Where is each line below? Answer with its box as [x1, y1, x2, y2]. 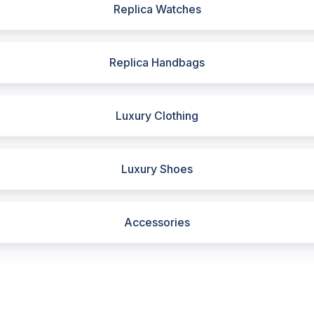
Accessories [124, 215, 190, 229]
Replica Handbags [109, 55, 205, 69]
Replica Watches [113, 2, 201, 16]
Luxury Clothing [116, 109, 198, 123]
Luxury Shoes [121, 162, 193, 176]
